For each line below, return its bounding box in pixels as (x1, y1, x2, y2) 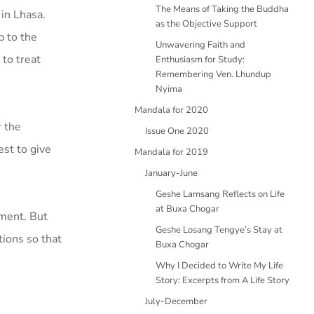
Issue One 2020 (145, 125, 209, 137)
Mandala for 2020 (135, 104, 208, 116)
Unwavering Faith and (156, 39, 245, 51)
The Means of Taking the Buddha (156, 3, 289, 15)
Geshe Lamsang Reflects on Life (156, 188, 285, 200)
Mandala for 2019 (135, 146, 208, 158)
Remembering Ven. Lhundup (156, 68, 271, 81)
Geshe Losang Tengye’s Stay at (156, 224, 282, 236)
